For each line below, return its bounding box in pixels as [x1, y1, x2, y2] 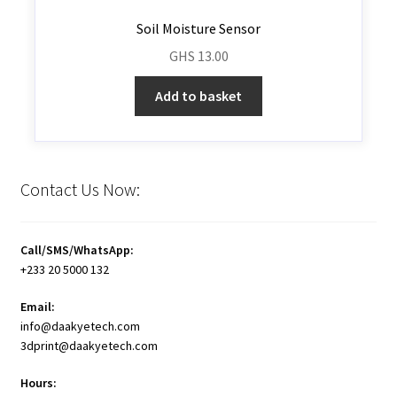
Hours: [19, 374, 57, 391]
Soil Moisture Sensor [136, 19, 261, 37]
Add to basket [155, 87, 242, 105]
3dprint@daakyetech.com [19, 337, 158, 354]
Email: [19, 298, 55, 315]
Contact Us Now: [19, 178, 140, 201]
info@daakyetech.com [19, 317, 140, 334]
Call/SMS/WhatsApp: [19, 242, 134, 259]
